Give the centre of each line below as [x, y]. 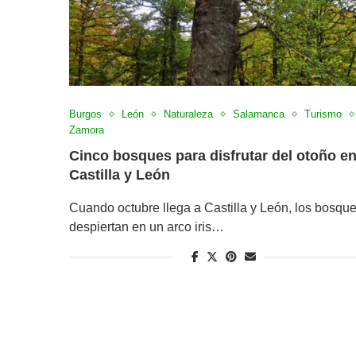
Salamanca [259, 114]
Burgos [85, 114]
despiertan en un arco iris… [147, 227]
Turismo [323, 114]
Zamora [87, 130]
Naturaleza [188, 114]
